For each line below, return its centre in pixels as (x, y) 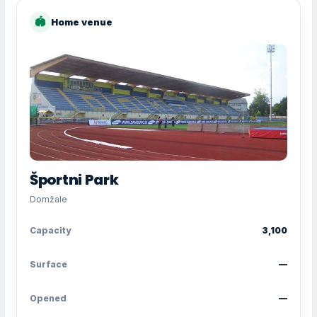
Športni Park (74, 179)
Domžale (48, 199)
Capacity (50, 230)
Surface (48, 264)
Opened (48, 298)
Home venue (82, 22)
